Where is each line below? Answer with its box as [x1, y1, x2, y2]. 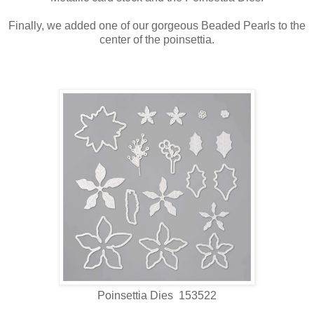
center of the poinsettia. [100, 34, 214, 46]
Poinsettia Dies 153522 [97, 289, 217, 302]
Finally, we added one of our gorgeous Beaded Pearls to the [8, 20, 306, 32]
